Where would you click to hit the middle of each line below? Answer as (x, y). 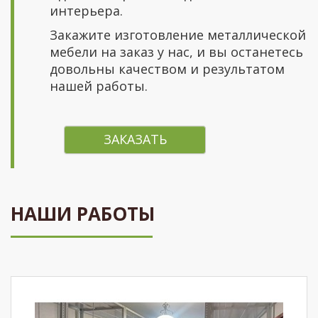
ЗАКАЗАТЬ (135, 139)
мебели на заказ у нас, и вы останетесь (176, 52)
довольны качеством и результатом (167, 69)
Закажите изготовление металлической (178, 35)
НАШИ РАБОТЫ (83, 214)
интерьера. (86, 11)
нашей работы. (99, 86)
